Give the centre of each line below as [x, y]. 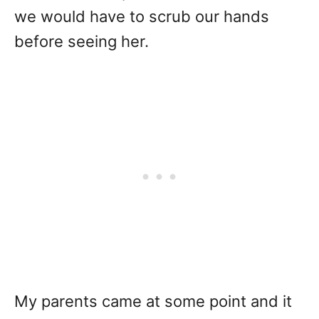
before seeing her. [82, 42]
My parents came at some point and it [153, 302]
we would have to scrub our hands [142, 17]
